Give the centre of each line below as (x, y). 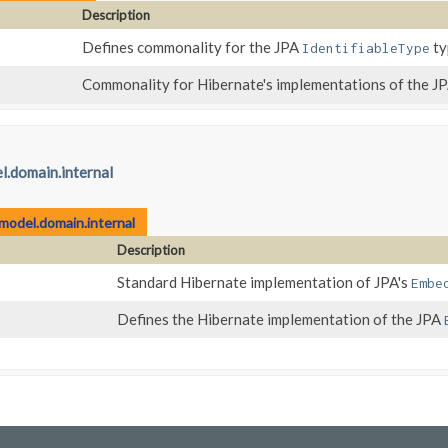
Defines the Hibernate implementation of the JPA (280, 319)
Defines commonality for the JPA (192, 47)
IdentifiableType (366, 48)
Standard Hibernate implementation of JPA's (264, 282)
